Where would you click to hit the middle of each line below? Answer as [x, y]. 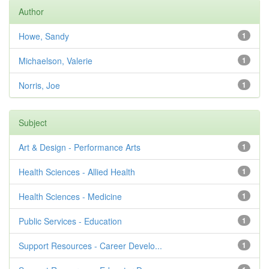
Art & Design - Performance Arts [80, 147]
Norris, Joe [39, 85]
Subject [33, 122]
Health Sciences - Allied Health [77, 172]
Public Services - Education [70, 221]
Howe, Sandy [44, 36]
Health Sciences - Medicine [70, 196]
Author [31, 11]
